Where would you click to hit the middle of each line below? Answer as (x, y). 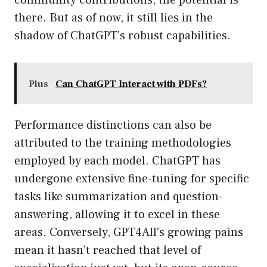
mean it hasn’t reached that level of (108, 251)
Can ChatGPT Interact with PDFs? (131, 84)
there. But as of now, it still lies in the (114, 18)
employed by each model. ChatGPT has (117, 161)
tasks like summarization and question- (119, 197)
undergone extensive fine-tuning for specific (132, 179)
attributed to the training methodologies (123, 143)
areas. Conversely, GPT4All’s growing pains (129, 233)
